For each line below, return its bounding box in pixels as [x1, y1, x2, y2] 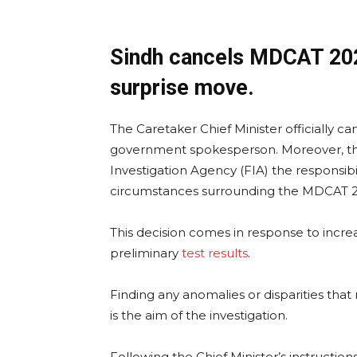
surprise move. [110, 75, 254, 101]
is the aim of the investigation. [110, 308, 288, 324]
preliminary [110, 245, 182, 261]
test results [182, 245, 248, 261]
